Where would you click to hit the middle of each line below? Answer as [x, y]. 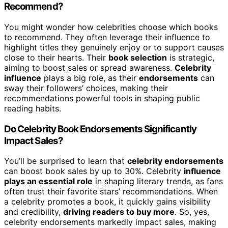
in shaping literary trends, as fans [158, 181]
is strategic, [191, 57]
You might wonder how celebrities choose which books [111, 27]
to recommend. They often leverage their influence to [107, 37]
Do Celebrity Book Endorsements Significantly [100, 129]
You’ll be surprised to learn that [66, 161]
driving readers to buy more [119, 212]
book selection [138, 57]
